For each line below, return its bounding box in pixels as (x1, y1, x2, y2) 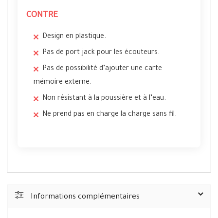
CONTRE (26, 11, 58, 21)
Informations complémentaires (31, 193, 140, 202)
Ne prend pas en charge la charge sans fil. (42, 111, 177, 119)
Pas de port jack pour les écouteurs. (42, 49, 160, 57)
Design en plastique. (42, 33, 106, 41)
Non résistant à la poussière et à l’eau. (42, 95, 166, 103)
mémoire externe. (34, 79, 91, 87)
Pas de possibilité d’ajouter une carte (42, 65, 162, 73)
